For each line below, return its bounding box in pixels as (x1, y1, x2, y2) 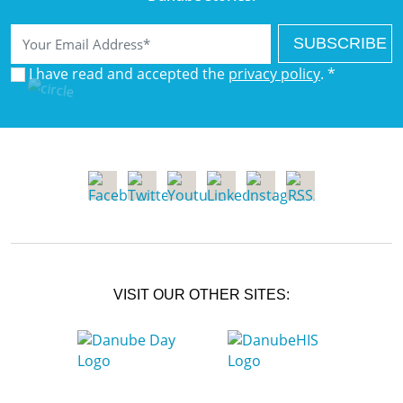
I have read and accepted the (29, 63, 228, 84)
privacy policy (228, 63, 320, 84)
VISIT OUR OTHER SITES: (113, 286, 290, 302)
